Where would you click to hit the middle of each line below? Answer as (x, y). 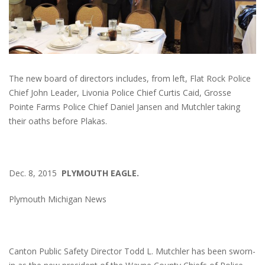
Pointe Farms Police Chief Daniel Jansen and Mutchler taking (125, 107)
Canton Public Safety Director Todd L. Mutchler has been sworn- (132, 251)
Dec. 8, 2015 (35, 173)
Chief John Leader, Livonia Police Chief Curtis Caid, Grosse (120, 93)
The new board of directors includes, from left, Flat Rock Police (130, 79)
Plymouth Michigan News (58, 199)
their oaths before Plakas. (58, 121)
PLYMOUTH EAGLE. (100, 173)
